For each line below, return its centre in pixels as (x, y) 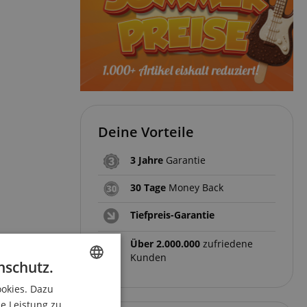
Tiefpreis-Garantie (172, 215)
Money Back (195, 188)
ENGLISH (77, 287)
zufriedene (226, 244)
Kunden (148, 258)
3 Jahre (147, 160)
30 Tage (148, 188)
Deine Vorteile (146, 132)
